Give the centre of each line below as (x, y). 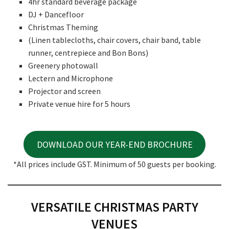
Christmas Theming (63, 27)
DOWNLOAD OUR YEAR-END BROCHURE (114, 145)
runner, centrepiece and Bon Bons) (88, 53)
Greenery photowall (63, 66)
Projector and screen (64, 91)
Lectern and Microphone (71, 78)
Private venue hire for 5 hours (79, 104)
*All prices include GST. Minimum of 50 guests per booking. (114, 164)
